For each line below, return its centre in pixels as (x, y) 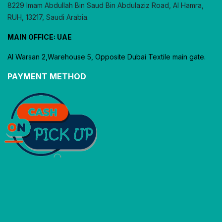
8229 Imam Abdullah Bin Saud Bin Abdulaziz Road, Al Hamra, (106, 5)
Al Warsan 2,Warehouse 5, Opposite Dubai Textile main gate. (107, 57)
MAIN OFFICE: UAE (40, 37)
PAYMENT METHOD (47, 77)
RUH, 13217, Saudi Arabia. (48, 17)
